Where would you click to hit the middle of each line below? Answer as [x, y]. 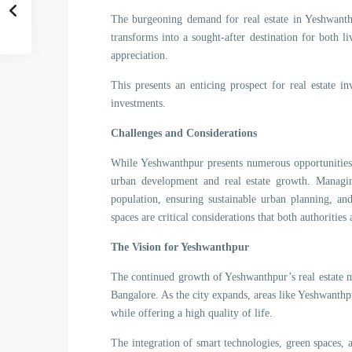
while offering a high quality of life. [192, 313]
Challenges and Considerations [184, 133]
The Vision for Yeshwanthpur [180, 247]
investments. [138, 103]
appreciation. [139, 55]
